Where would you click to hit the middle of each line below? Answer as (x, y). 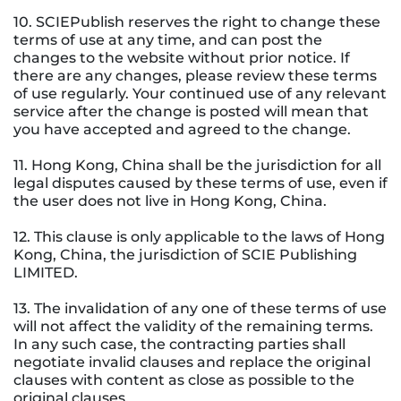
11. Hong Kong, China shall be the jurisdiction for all (197, 165)
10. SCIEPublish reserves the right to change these (197, 21)
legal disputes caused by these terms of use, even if (200, 183)
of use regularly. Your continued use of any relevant (200, 93)
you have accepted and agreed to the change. (182, 129)
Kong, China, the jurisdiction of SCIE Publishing (185, 254)
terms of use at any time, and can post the (168, 39)
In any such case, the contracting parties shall (179, 344)
